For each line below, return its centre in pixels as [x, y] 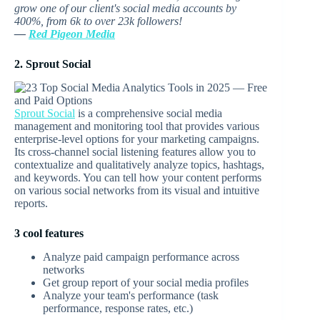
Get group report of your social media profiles [146, 283]
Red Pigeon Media [72, 34]
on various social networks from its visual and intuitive [137, 191]
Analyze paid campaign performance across [141, 257]
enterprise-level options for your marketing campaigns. [137, 139]
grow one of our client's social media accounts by [125, 9]
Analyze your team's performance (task [131, 296]
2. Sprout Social [52, 64]
